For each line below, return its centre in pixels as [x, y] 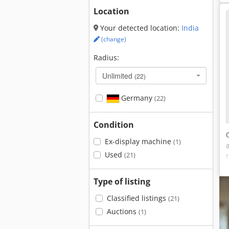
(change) [113, 39]
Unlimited [118, 76]
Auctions [122, 211]
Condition [114, 125]
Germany [136, 98]
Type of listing [122, 181]
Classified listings [137, 198]
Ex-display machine [139, 141]
